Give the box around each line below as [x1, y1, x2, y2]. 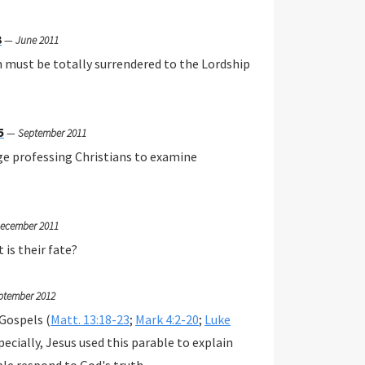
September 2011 [17, 126, 86, 141]
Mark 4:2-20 [134, 311, 199, 328]
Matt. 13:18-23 [50, 311, 130, 328]
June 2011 [15, 33, 59, 48]
